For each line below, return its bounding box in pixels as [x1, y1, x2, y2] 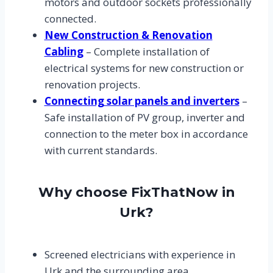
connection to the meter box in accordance [44, 126, 248, 141]
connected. [44, 11, 96, 26]
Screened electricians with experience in [44, 247, 235, 261]
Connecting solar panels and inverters [44, 93, 239, 108]
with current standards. [44, 143, 157, 157]
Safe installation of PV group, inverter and [44, 110, 245, 124]
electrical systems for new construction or [44, 60, 244, 75]
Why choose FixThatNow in [38, 183, 235, 200]
